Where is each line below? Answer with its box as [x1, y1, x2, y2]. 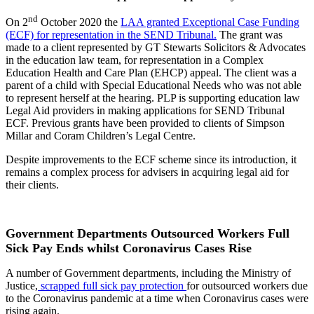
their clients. [6, 179, 59, 191]
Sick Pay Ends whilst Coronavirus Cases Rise [6, 241, 252, 256]
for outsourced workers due [186, 280, 308, 292]
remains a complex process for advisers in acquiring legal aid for [6, 166, 289, 179]
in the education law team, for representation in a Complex [6, 54, 264, 67]
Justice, [6, 280, 38, 292]
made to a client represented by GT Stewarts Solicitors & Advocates [6, 41, 306, 54]
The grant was [217, 29, 282, 41]
